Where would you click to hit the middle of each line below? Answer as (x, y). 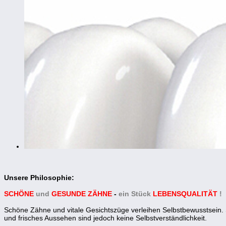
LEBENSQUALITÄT (185, 193)
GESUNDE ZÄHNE (83, 193)
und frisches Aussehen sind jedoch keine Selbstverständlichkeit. (105, 218)
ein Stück (135, 193)
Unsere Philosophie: (39, 177)
